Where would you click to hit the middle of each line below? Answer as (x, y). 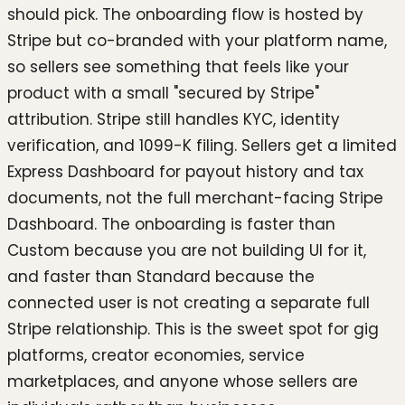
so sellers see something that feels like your (178, 66)
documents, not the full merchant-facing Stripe (195, 198)
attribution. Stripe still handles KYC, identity (174, 119)
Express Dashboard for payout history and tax (185, 171)
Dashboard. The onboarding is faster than (171, 224)
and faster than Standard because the (161, 276)
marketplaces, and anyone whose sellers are (183, 381)
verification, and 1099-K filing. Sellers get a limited (202, 145)
